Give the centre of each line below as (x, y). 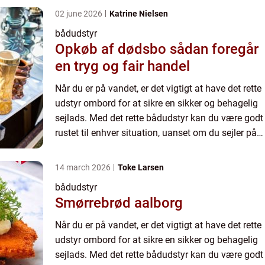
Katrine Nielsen (139, 13)
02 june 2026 (80, 13)
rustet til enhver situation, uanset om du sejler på (156, 132)
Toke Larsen (141, 167)
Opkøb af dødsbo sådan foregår (112, 49)
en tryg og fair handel (122, 66)
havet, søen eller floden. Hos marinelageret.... (148, 147)
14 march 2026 (84, 167)
